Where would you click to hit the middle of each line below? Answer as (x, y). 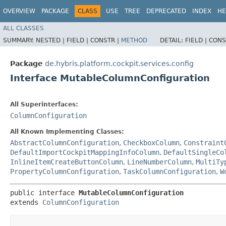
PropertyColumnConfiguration (65, 171)
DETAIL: (173, 40)
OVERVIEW (19, 11)
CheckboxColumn (151, 143)
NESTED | (51, 40)
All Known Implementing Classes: (67, 131)
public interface (44, 192)
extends (26, 202)
